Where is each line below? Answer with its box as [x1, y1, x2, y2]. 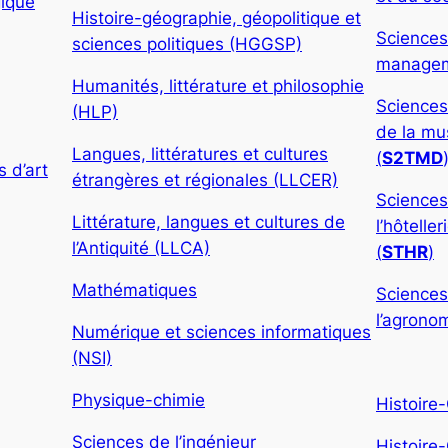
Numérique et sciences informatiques [72, 321, 371, 342]
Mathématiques [72, 279, 197, 300]
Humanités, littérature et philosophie [72, 75, 364, 96]
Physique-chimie [72, 389, 205, 410]
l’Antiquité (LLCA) [72, 237, 210, 258]
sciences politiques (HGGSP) [72, 33, 302, 54]
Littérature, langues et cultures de [72, 211, 345, 232]
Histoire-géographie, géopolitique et [72, 7, 361, 28]
